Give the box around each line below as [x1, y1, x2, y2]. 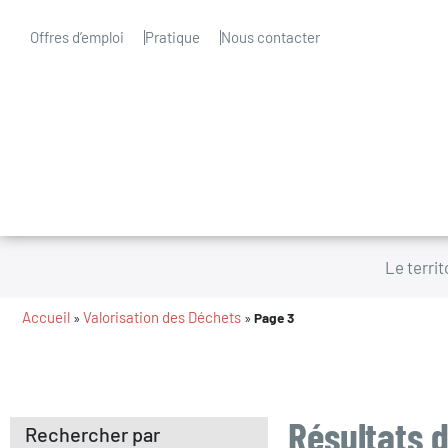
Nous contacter [221, 28, 320, 46]
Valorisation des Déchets [83, 308, 241, 326]
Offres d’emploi [30, 28, 124, 46]
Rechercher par [25, 422, 160, 446]
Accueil [22, 308, 70, 326]
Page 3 [254, 309, 294, 326]
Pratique [145, 28, 200, 46]
